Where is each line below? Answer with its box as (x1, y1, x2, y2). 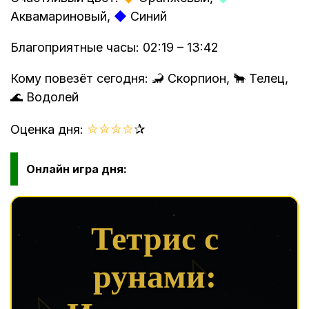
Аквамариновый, (10, 9, 114, 24)
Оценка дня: (10, 122, 87, 137)
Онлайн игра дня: (26, 162, 128, 177)
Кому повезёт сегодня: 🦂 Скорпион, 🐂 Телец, (10, 71, 288, 86)
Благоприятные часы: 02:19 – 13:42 (10, 40, 219, 55)
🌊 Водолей (10, 90, 79, 105)
